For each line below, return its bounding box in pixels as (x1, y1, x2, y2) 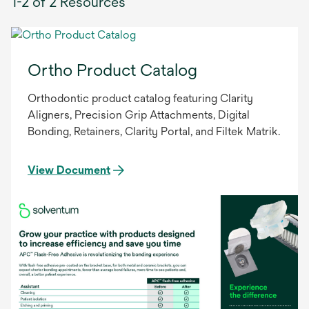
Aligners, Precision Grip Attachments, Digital (28, 108, 250, 122)
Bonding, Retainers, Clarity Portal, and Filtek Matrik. (28, 125, 280, 139)
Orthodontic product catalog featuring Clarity (28, 92, 253, 106)
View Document (28, 163, 110, 177)
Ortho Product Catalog (28, 60, 197, 80)
